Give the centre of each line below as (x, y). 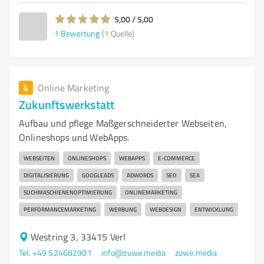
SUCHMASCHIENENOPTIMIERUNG (68, 192)
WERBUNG (123, 209)
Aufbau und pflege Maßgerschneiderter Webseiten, (123, 123)
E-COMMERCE (176, 158)
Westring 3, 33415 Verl (78, 237)
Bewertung (80, 33)
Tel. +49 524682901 (55, 253)
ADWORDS (140, 175)
